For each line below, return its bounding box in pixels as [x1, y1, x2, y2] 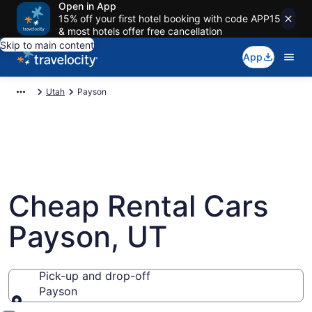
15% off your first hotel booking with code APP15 [58, 13, 281, 24]
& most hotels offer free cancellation [58, 25, 222, 37]
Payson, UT [8, 219, 167, 254]
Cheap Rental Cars [8, 188, 269, 224]
